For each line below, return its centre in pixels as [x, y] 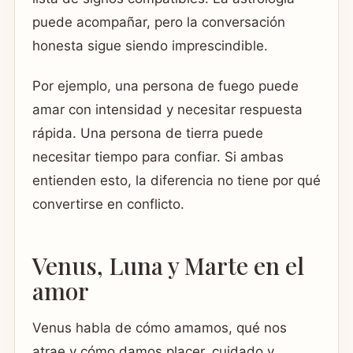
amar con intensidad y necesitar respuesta [167, 110]
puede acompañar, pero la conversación [159, 22]
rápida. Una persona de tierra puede [148, 134]
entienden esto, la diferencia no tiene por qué [176, 181]
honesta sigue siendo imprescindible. [150, 46]
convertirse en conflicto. [108, 204]
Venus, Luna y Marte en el [168, 265]
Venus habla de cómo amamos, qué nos [160, 328]
